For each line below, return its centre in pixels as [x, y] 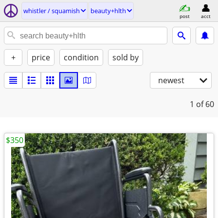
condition [81, 57]
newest [171, 80]
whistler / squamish [52, 11]
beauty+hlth [108, 11]
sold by [126, 57]
